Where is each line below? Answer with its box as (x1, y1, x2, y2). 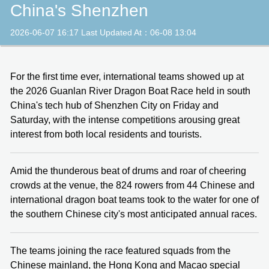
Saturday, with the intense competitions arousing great (10, 114, 240, 125)
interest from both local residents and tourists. (10, 128, 202, 139)
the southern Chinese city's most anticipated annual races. (10, 208, 257, 219)
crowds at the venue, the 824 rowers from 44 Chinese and (10, 180, 255, 190)
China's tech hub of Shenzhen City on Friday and (10, 100, 219, 110)
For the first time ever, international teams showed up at (10, 71, 244, 82)
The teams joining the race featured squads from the (10, 245, 231, 256)
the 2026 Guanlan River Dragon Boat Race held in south (10, 85, 250, 96)
